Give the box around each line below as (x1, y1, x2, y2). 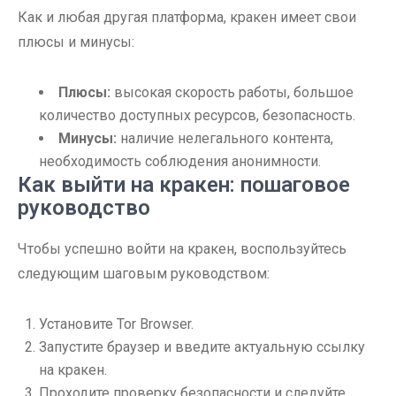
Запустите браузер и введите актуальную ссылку (39, 339, 365, 355)
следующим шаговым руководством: (18, 265, 270, 282)
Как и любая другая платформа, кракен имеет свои (18, 9, 356, 26)
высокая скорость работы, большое (110, 84, 354, 101)
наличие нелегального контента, (117, 130, 333, 147)
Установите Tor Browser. (39, 316, 194, 332)
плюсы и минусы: (18, 34, 134, 50)
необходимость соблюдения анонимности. (39, 153, 321, 170)
